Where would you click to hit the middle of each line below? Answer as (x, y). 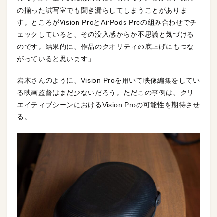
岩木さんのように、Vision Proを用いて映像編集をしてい (108, 81)
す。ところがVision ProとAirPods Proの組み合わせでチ (107, 23)
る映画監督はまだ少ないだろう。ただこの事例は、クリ (106, 93)
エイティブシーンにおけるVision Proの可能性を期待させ (108, 105)
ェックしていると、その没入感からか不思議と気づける (106, 35)
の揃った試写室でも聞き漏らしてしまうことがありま (102, 10)
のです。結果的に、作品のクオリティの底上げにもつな (106, 47)
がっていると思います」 (56, 59)
